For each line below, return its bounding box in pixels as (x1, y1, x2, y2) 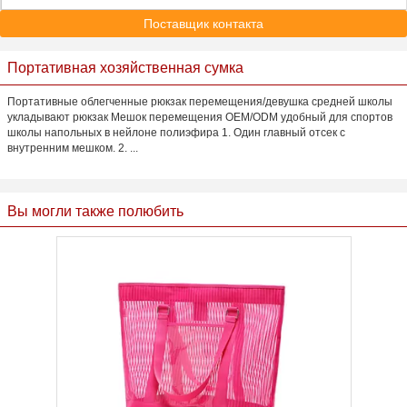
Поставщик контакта (144, 16, 263, 31)
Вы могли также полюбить (7, 203, 184, 219)
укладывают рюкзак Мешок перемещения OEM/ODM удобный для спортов (7, 111, 392, 124)
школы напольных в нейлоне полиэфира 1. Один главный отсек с (7, 126, 345, 139)
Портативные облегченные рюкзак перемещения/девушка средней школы (7, 95, 392, 108)
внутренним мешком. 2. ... (7, 142, 138, 154)
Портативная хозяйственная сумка (7, 60, 243, 75)
